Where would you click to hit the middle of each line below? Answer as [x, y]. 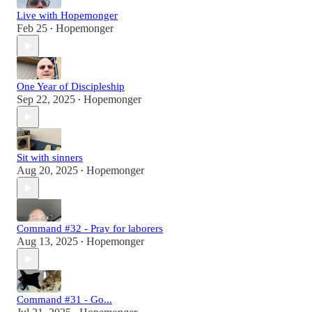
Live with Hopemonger [67, 16]
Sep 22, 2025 [46, 100]
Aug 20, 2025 [47, 171]
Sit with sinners [50, 158]
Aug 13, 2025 [47, 242]
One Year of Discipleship [71, 87]
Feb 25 [32, 29]
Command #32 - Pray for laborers [90, 229]
